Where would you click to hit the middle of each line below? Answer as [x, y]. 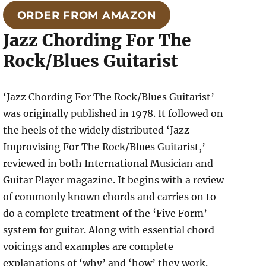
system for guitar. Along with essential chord [109, 229]
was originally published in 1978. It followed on [113, 113]
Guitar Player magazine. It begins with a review [114, 180]
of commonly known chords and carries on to [110, 196]
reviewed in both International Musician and [108, 163]
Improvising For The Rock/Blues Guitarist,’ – [110, 146]
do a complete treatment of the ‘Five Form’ [105, 213]
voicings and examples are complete [88, 246]
